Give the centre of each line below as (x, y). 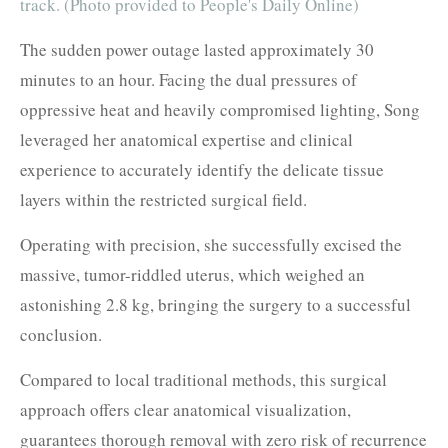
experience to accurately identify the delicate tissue (201, 169)
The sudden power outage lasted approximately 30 (196, 49)
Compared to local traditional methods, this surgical (203, 379)
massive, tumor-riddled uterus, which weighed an (192, 274)
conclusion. (60, 334)
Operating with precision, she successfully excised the (210, 244)
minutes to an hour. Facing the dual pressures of (188, 79)
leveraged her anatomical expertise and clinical (186, 139)
